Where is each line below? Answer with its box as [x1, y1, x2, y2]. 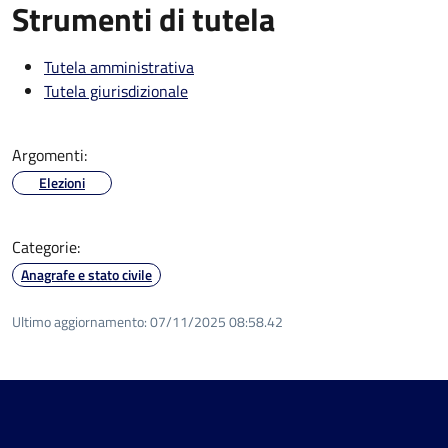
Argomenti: [12, 142, 87, 167]
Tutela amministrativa [44, 54, 194, 79]
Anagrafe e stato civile [21, 263, 152, 285]
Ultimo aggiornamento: [12, 310, 147, 332]
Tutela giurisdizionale [44, 78, 188, 103]
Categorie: [12, 234, 80, 259]
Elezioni [39, 171, 85, 193]
